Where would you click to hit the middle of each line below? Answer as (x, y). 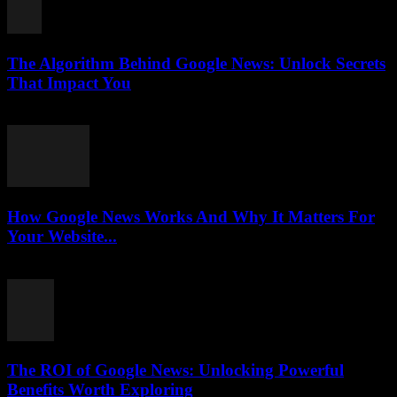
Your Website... (62, 236)
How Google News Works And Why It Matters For (191, 216)
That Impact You (69, 82)
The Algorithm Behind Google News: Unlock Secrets (196, 63)
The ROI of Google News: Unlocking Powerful (175, 370)
